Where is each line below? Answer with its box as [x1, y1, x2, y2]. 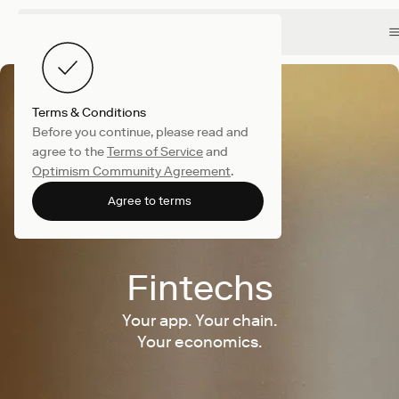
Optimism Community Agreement [32, 164, 231, 179]
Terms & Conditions [32, 105, 146, 120]
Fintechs [126, 266, 273, 309]
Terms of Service [107, 144, 203, 159]
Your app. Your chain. [122, 311, 277, 330]
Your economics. [137, 332, 262, 352]
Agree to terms [107, 194, 191, 208]
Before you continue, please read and [32, 125, 248, 140]
